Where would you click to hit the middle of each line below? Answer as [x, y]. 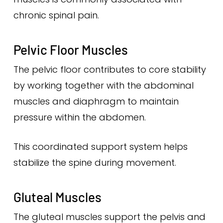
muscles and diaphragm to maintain [96, 101]
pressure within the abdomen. [79, 117]
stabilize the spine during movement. [95, 163]
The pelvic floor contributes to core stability [110, 69]
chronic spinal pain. [56, 15]
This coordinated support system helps [100, 147]
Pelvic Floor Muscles [70, 50]
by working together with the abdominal [103, 85]
